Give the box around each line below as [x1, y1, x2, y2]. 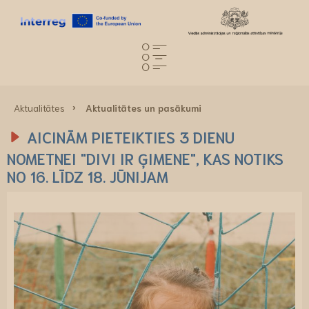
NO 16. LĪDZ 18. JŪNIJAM [7, 166, 168, 186]
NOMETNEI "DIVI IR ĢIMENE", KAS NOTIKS [7, 148, 283, 168]
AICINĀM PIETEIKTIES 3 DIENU [27, 127, 235, 146]
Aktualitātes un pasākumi [86, 101, 201, 114]
